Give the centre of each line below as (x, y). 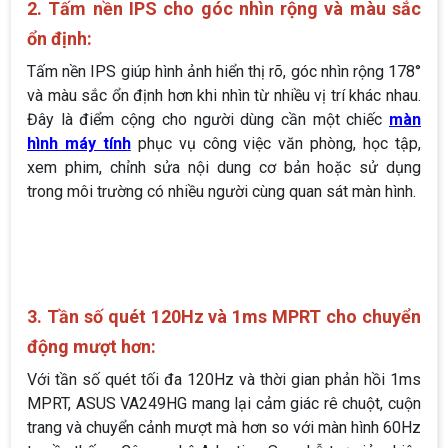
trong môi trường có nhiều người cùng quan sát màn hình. (221, 192)
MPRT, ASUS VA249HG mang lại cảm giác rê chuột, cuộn (224, 404)
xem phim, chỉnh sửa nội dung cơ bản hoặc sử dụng (224, 168)
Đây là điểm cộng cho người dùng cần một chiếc (208, 120)
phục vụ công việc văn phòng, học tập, (276, 144)
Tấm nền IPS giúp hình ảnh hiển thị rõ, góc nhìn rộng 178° (224, 72)
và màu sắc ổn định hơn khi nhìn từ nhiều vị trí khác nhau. (224, 96)
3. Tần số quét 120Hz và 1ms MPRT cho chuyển (224, 317)
